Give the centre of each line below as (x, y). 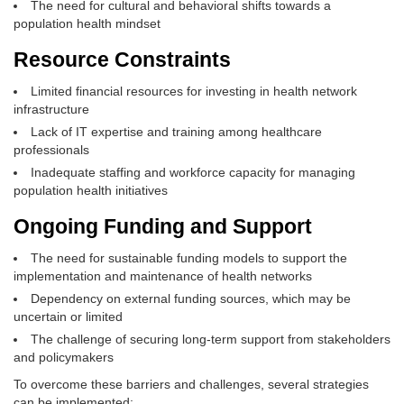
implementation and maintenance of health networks (163, 276)
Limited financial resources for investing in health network (194, 91)
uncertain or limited (68, 317)
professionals (51, 150)
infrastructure (51, 109)
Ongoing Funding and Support (163, 226)
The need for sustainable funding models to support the (189, 258)
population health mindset (87, 23)
